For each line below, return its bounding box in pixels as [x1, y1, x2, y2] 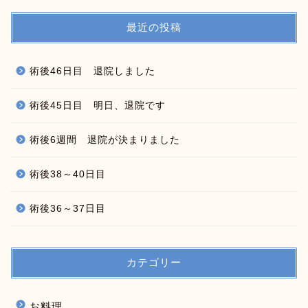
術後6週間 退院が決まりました [30, 134, 180, 145]
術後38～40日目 [30, 168, 106, 179]
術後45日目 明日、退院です [30, 100, 166, 111]
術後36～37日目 [30, 203, 106, 214]
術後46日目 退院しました [30, 65, 155, 76]
